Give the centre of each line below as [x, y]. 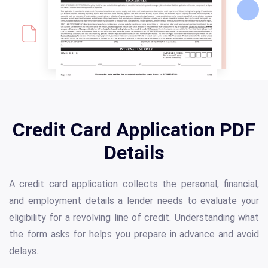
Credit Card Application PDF [134, 130]
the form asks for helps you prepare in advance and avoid [134, 234]
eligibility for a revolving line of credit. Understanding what [134, 218]
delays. [24, 251]
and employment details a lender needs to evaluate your [134, 201]
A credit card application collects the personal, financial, [134, 184]
